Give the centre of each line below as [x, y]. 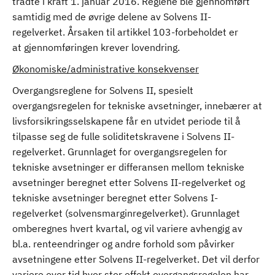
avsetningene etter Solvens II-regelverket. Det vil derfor [136, 259]
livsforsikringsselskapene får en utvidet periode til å [126, 121]
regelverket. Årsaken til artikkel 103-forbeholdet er [125, 32]
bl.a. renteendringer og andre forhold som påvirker [123, 244]
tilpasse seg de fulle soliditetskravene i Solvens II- [123, 136]
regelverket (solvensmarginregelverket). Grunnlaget [126, 213]
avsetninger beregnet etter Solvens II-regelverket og [129, 182]
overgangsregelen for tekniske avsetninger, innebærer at [137, 106]
